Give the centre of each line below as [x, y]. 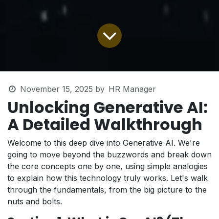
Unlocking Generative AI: [108, 108]
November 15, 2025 [56, 89]
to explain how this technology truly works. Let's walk [108, 178]
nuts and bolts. [35, 202]
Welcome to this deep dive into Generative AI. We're [104, 143]
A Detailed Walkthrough [105, 125]
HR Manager [132, 89]
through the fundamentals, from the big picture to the [107, 190]
